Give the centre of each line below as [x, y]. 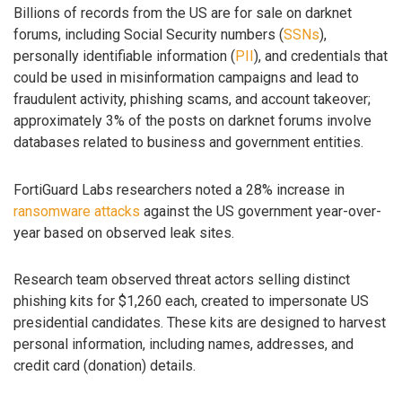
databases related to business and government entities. [188, 142]
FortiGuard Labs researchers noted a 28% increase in [179, 189]
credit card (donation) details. [105, 366]
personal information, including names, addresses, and [184, 345]
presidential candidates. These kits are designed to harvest [200, 323]
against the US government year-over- [261, 211]
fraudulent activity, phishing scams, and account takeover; [192, 99]
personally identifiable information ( [124, 56]
